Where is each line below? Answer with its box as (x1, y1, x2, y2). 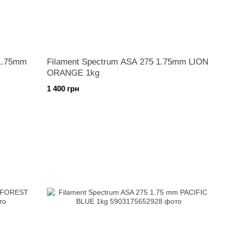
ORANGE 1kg (47, 68, 100, 78)
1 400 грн (47, 84, 80, 93)
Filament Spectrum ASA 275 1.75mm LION (47, 57, 209, 67)
